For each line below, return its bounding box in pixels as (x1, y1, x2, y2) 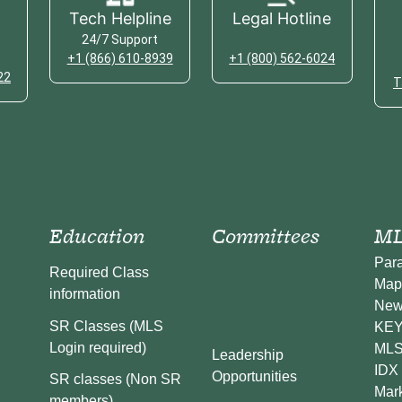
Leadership (211, 346, 284, 363)
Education (49, 220, 146, 250)
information (49, 286, 121, 302)
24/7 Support (82, 31, 159, 47)
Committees (211, 220, 319, 250)
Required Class (49, 265, 150, 281)
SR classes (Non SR (49, 371, 182, 388)
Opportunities (211, 368, 297, 384)
